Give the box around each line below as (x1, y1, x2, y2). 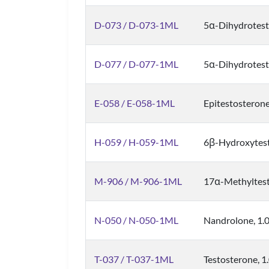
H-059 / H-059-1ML (94, 136, 178, 148)
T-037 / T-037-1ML (94, 253, 174, 265)
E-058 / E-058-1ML (94, 97, 175, 109)
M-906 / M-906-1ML (94, 175, 182, 187)
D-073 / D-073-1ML (94, 19, 178, 31)
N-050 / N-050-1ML (94, 214, 178, 226)
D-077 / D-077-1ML (94, 58, 178, 70)
